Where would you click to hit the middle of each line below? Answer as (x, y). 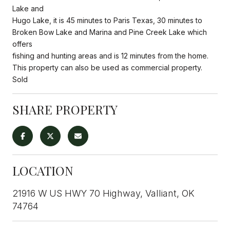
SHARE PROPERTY (65, 109)
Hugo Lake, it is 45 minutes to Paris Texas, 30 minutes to (107, 20)
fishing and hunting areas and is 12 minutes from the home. (110, 55)
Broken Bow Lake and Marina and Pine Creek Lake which (110, 32)
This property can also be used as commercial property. (107, 67)
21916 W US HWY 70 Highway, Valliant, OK (103, 193)
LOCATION (43, 170)
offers (22, 44)
